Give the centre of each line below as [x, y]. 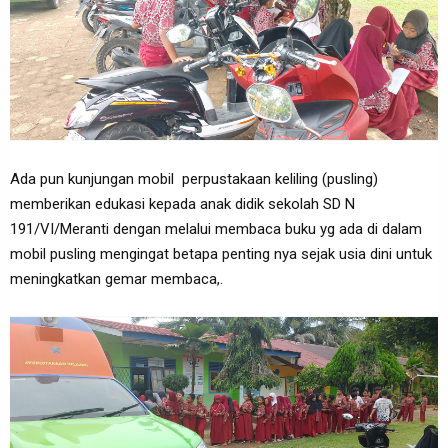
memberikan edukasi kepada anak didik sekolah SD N [182, 203]
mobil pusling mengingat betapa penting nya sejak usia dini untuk [221, 253]
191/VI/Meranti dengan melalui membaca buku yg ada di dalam [216, 228]
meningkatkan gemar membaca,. [116, 278]
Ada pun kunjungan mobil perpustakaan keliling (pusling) [194, 178]
